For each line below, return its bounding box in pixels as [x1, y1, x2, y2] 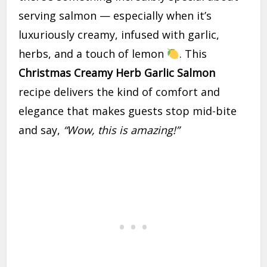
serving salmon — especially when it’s [18, 8, 212, 23]
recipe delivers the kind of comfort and [18, 85, 221, 100]
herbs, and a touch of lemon [18, 46, 167, 61]
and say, [18, 123, 64, 138]
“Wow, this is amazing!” [63, 123, 180, 138]
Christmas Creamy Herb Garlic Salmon [18, 66, 216, 80]
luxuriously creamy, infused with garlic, [18, 27, 220, 42]
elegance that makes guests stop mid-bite [18, 104, 237, 119]
